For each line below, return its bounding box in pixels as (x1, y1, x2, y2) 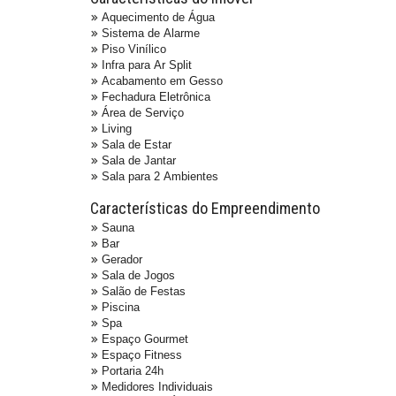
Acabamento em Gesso (102, 74, 223, 88)
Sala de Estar (102, 138, 171, 152)
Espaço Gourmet (102, 332, 188, 346)
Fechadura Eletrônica (102, 90, 210, 104)
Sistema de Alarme (102, 27, 200, 41)
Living (102, 122, 132, 136)
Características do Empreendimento (90, 199, 320, 218)
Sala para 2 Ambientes (102, 170, 218, 184)
